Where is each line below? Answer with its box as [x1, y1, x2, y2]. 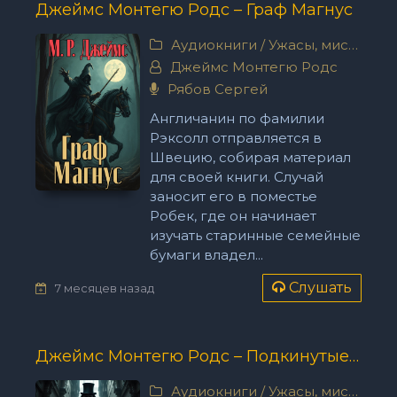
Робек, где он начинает [149, 207, 316, 224]
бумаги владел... [149, 246, 263, 263]
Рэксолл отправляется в [149, 129, 322, 146]
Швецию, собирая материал [149, 149, 351, 166]
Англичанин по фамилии [149, 110, 324, 127]
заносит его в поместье [149, 188, 317, 205]
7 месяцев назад [55, 280, 154, 295]
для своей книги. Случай [149, 168, 323, 185]
